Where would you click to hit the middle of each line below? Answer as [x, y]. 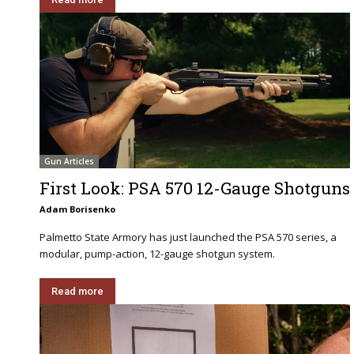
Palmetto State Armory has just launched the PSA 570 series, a [188, 237]
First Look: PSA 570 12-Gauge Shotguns [195, 188]
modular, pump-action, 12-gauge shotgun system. [157, 253]
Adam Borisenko [77, 209]
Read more [77, 291]
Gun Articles [69, 161]
